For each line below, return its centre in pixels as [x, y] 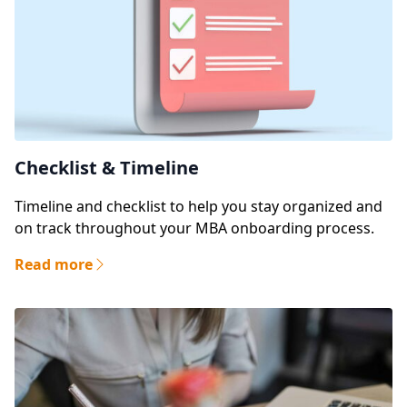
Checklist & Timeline [107, 168]
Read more [54, 265]
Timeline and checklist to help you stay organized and [199, 207]
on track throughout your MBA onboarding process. [194, 228]
